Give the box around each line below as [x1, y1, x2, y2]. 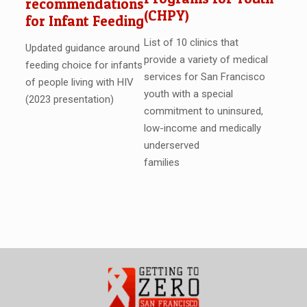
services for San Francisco [143, 71, 265, 84]
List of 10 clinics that [143, 36, 238, 49]
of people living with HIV [25, 75, 134, 88]
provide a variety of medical [143, 53, 268, 66]
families [143, 156, 180, 169]
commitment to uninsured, [143, 105, 263, 118]
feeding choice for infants [25, 58, 143, 71]
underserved [143, 139, 199, 152]
